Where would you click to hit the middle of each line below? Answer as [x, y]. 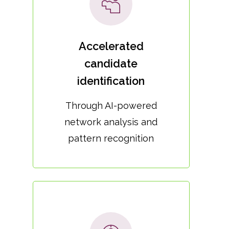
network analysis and [111, 122]
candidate [111, 64]
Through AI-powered [111, 106]
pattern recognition [111, 139]
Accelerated [111, 47]
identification [111, 81]
